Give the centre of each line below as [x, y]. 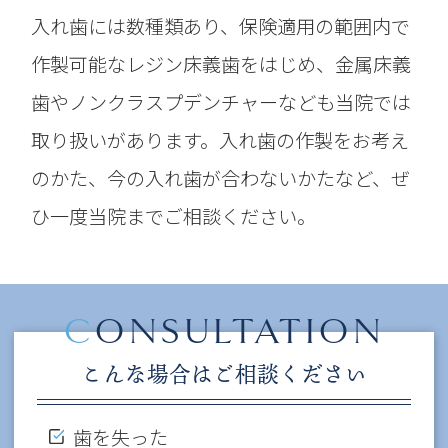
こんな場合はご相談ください [224, 373]
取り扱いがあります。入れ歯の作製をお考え [220, 140]
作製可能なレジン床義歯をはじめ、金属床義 [221, 64]
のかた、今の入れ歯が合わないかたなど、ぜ [221, 178]
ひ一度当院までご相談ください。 [174, 216]
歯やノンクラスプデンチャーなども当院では [221, 102]
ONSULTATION [239, 331]
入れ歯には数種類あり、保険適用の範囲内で [221, 26]
